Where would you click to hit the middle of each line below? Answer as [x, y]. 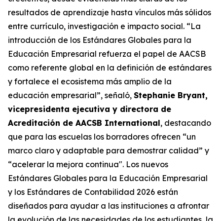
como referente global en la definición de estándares [110, 68]
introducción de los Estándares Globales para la [100, 40]
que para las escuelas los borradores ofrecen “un [102, 137]
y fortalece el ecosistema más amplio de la [90, 81]
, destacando [186, 123]
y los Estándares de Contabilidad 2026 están [93, 192]
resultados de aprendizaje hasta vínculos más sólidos [110, 12]
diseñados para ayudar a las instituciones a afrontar [109, 206]
